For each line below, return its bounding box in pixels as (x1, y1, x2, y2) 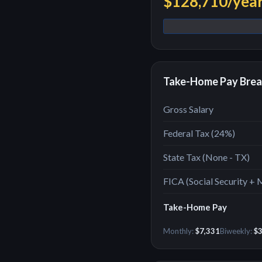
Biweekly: (220, 226, 254, 236)
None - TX (205, 151, 247, 163)
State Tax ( (163, 151, 205, 163)
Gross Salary (163, 104, 213, 115)
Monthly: (163, 226, 195, 236)
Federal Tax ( (163, 127, 214, 139)
